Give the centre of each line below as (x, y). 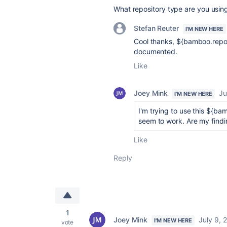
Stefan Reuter (156, 28)
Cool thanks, (155, 41)
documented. (156, 51)
